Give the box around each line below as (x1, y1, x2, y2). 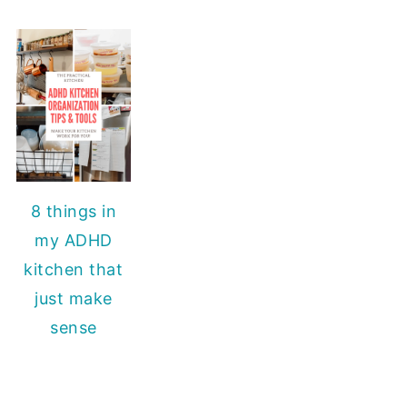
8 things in (30, 202, 117, 222)
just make (35, 289, 113, 309)
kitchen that (24, 260, 124, 280)
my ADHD (35, 231, 113, 251)
